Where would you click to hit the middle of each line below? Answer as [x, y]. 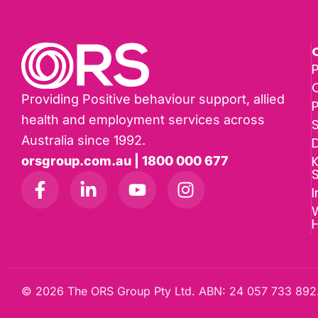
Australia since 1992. [83, 141]
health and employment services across [143, 120]
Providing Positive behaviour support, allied [153, 99]
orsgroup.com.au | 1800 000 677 [125, 161]
